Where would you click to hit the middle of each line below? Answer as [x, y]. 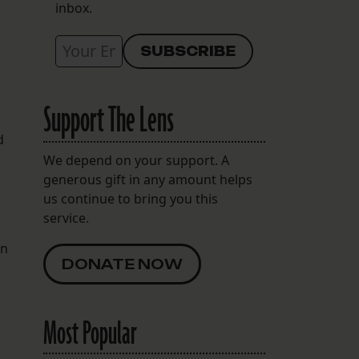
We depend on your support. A [136, 161]
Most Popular [90, 335]
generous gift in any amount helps [147, 180]
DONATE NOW [122, 264]
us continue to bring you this [130, 199]
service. [66, 218]
